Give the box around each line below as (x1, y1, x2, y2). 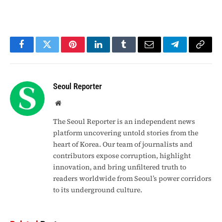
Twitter (46, 47, 72, 56)
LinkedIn (97, 47, 130, 56)
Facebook (21, 47, 56, 56)
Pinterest (72, 47, 104, 56)
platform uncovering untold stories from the (53, 127, 198, 138)
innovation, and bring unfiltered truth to (53, 162, 186, 172)
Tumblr (123, 47, 150, 56)
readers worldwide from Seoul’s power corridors (53, 173, 212, 183)
